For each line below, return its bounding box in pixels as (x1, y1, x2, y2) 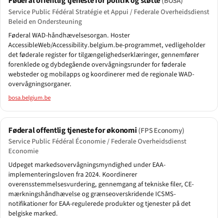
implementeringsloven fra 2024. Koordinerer (8, 170, 137, 180)
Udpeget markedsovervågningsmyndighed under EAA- (8, 160, 165, 170)
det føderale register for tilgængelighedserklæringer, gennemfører (8, 50, 199, 60)
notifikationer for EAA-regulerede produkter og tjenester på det (8, 199, 191, 209)
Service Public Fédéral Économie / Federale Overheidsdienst (8, 136, 186, 146)
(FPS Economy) (138, 125, 184, 136)
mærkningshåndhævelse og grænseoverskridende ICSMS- (8, 189, 176, 199)
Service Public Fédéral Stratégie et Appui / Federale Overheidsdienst (8, 6, 209, 17)
